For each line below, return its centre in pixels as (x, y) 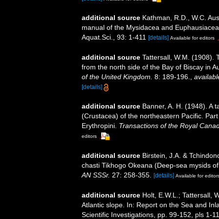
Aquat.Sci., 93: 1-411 (114, 37)
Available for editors (192, 38)
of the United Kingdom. (117, 77)
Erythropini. (100, 126)
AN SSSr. (96, 175)
